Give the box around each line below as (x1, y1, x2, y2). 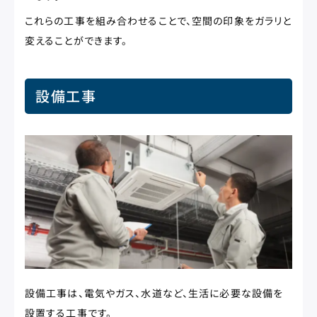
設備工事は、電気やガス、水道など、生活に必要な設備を (25, 286, 284, 300)
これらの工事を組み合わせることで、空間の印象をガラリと (25, 13, 292, 28)
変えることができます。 (25, 33, 128, 47)
